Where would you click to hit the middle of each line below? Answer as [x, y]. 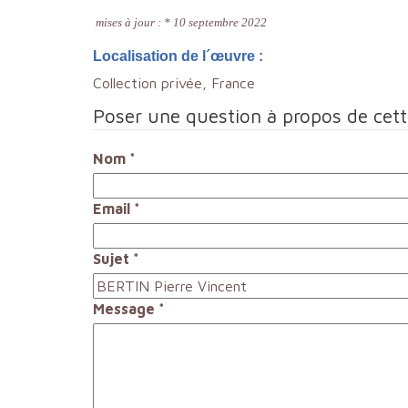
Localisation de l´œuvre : [178, 56]
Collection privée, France [174, 83]
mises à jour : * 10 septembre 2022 [180, 22]
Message [124, 309]
